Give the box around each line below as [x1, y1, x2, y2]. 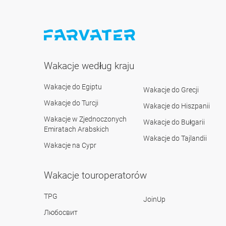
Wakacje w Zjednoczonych [44, 115, 127, 124]
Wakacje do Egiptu [44, 83, 102, 91]
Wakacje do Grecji [143, 86, 199, 94]
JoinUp [143, 195, 166, 204]
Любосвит [44, 208, 78, 217]
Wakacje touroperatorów [44, 169, 147, 182]
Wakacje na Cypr [44, 141, 96, 150]
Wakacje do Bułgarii [143, 118, 205, 127]
